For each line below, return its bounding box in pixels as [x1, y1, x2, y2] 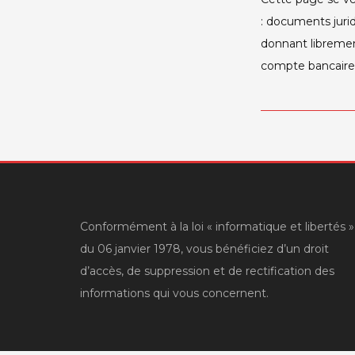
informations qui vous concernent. [79, 285, 269, 300]
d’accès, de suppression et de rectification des [79, 263, 334, 278]
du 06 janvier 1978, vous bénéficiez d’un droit [79, 241, 329, 256]
